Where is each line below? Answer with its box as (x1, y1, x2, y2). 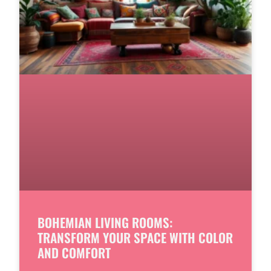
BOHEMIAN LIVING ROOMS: (38, 213, 172, 232)
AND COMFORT (38, 243, 111, 263)
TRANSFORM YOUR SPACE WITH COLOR (38, 228, 233, 247)
